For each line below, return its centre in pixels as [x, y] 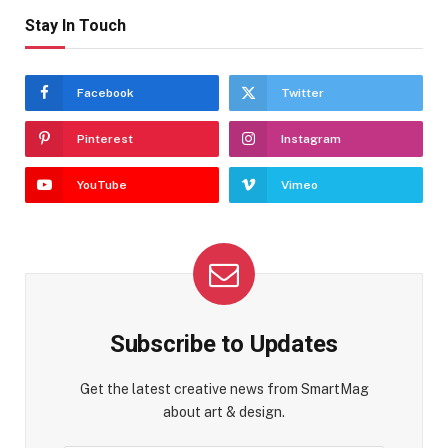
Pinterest [105, 139]
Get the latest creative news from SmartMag [224, 389]
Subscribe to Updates [224, 344]
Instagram [311, 139]
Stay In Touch [75, 26]
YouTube [102, 185]
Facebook [105, 93]
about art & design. [224, 412]
